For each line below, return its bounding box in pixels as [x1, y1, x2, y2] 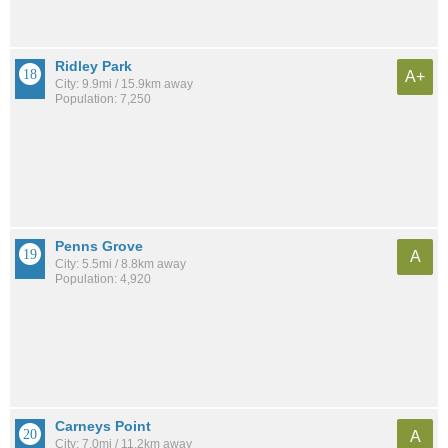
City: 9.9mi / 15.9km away [55, 77, 193, 92]
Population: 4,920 [55, 272, 151, 287]
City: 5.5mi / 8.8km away [55, 257, 186, 272]
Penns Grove [55, 238, 143, 255]
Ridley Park [55, 58, 132, 75]
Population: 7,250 [55, 92, 151, 107]
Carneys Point [55, 418, 151, 435]
